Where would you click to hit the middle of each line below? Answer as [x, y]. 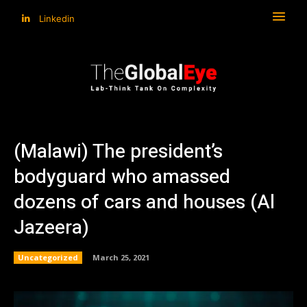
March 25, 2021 [121, 257]
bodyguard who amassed [122, 177]
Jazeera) [51, 228]
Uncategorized [48, 257]
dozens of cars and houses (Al [144, 202]
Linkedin [57, 18]
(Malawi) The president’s [118, 151]
